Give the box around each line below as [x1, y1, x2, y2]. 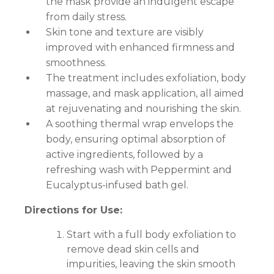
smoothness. [46, 57, 106, 69]
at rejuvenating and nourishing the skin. [46, 103, 241, 115]
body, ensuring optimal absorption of [46, 133, 226, 146]
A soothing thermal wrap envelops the [46, 118, 234, 130]
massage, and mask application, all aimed [46, 87, 244, 100]
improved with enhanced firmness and [46, 42, 235, 54]
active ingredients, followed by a [46, 149, 203, 161]
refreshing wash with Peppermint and [46, 164, 232, 176]
